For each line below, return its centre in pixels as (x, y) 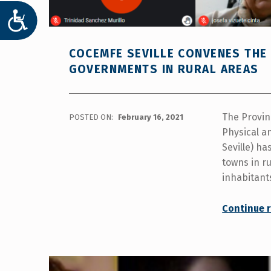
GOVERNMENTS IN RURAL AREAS (164, 70)
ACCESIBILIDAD (77, 19)
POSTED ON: (92, 117)
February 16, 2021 (150, 117)
